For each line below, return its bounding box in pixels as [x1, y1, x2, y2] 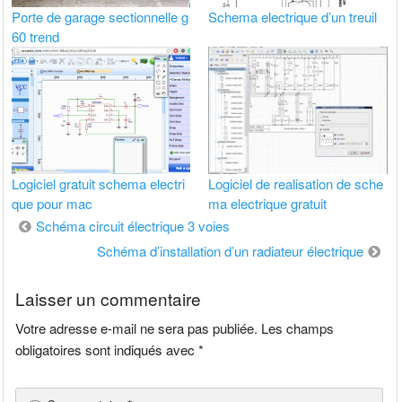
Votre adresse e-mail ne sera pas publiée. [15, 319, 258, 338]
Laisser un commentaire [15, 286, 202, 311]
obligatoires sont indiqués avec [15, 340, 199, 360]
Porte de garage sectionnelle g [12, 7, 189, 27]
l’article [11, 261, 67, 288]
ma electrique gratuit [208, 193, 328, 213]
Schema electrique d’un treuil [208, 7, 378, 27]
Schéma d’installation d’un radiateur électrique [96, 240, 363, 260]
